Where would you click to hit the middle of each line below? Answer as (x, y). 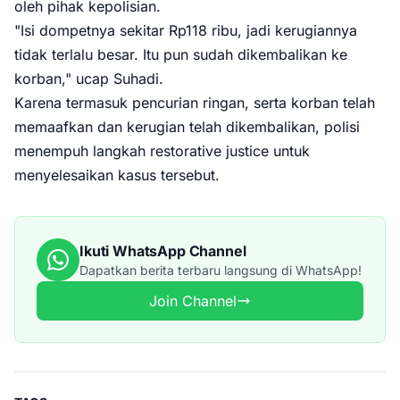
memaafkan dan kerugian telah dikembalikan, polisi (187, 127)
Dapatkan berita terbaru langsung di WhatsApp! (221, 270)
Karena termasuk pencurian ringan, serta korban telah (195, 103)
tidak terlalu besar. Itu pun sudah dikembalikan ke (181, 54)
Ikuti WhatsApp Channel (163, 251)
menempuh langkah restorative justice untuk (162, 151)
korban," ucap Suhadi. (89, 79)
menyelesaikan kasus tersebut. (117, 175)
